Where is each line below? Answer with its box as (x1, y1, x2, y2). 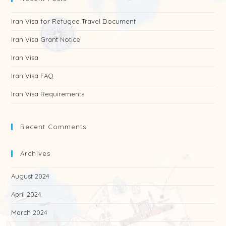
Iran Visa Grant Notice (11, 35, 81, 44)
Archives (20, 149, 51, 158)
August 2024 (11, 172, 50, 181)
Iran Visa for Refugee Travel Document (11, 17, 136, 26)
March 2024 (11, 208, 48, 217)
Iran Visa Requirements (11, 90, 85, 98)
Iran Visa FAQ (11, 72, 54, 80)
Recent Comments (20, 123, 87, 131)
